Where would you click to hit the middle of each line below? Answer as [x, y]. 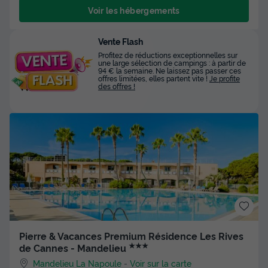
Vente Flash [121, 41]
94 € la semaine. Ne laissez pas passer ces [170, 71]
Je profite [225, 78]
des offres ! [117, 86]
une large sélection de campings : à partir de [172, 63]
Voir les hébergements [134, 10]
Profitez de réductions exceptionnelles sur [168, 55]
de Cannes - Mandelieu [74, 248]
